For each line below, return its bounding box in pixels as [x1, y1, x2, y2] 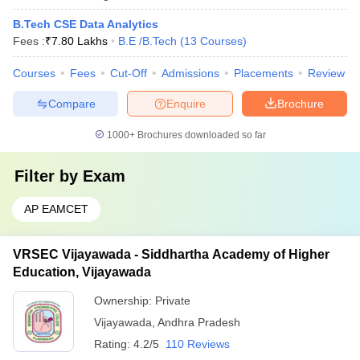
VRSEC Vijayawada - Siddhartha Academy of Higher [13, 247, 329, 261]
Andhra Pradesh [157, 316, 240, 329]
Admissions [162, 67, 219, 80]
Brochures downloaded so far [134, 129, 266, 141]
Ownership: [94, 294, 155, 307]
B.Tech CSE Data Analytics [13, 18, 158, 31]
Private [155, 294, 190, 307]
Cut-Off [110, 67, 147, 80]
